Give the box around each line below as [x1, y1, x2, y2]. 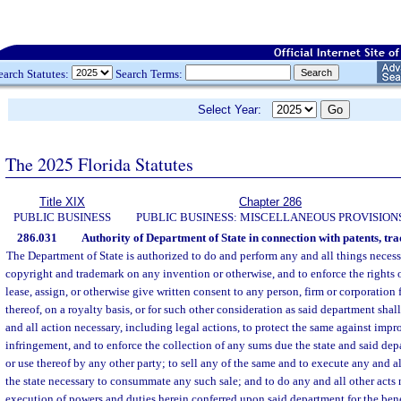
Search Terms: [113, 66, 185, 81]
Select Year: [198, 103, 272, 116]
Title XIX [39, 195, 85, 209]
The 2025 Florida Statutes [5, 151, 193, 176]
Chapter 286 [239, 195, 302, 209]
